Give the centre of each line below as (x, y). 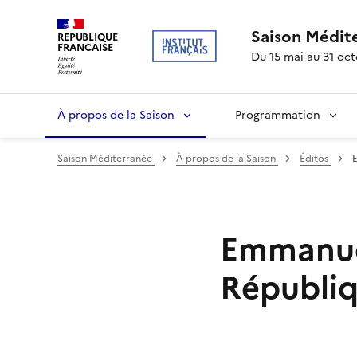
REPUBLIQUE (88, 37)
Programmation (278, 115)
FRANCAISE (85, 47)
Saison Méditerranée (106, 158)
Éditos (315, 158)
